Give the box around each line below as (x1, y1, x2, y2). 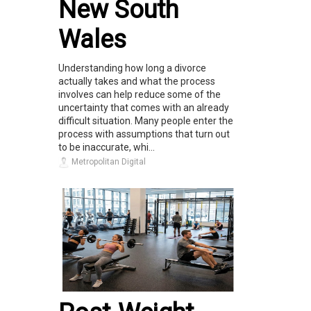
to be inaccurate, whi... (58, 141, 155, 153)
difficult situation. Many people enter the (58, 115, 233, 126)
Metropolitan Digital (69, 156, 146, 167)
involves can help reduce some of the (58, 88, 221, 100)
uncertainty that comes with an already (58, 101, 229, 113)
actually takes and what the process (58, 75, 215, 87)
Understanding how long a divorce (58, 62, 206, 74)
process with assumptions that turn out (58, 128, 230, 140)
